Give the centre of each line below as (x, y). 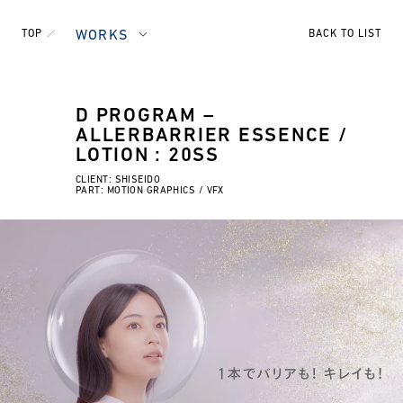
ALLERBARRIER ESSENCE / (212, 136)
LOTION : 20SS (148, 156)
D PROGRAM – (145, 116)
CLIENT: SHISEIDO (118, 180)
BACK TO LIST (345, 34)
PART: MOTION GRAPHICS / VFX (150, 191)
